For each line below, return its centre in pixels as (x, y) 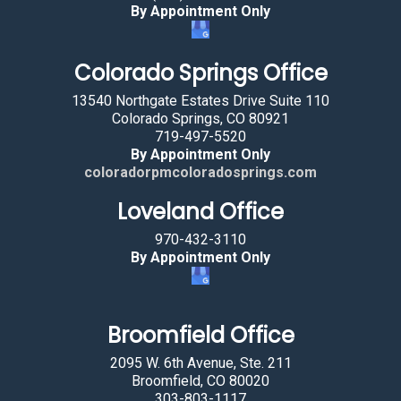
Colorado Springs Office (200, 73)
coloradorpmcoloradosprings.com (200, 172)
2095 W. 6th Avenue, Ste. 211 (200, 363)
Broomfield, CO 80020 (200, 381)
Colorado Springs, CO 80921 (200, 119)
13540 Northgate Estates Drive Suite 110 (200, 101)
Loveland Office (200, 212)
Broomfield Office (200, 335)
